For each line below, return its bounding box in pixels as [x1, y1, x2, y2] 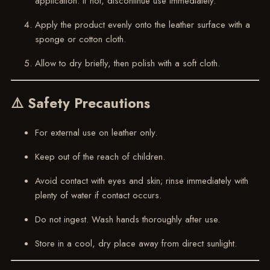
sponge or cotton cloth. [34, 32, 126, 46]
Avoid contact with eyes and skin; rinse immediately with [34, 174, 248, 188]
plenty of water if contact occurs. [34, 189, 162, 202]
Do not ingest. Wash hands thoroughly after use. [34, 213, 220, 227]
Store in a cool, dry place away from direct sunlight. [34, 237, 237, 251]
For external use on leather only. [34, 126, 157, 140]
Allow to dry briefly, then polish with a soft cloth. [34, 56, 220, 70]
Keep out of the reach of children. [34, 150, 165, 164]
